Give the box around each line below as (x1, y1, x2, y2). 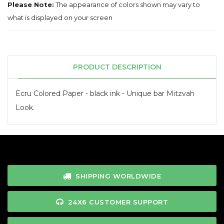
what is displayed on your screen (7, 13, 112, 21)
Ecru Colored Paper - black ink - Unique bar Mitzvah (15, 88, 194, 98)
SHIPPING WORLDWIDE (75, 171, 161, 180)
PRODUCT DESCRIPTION (72, 62, 161, 71)
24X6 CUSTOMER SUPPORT (67, 197, 168, 206)
